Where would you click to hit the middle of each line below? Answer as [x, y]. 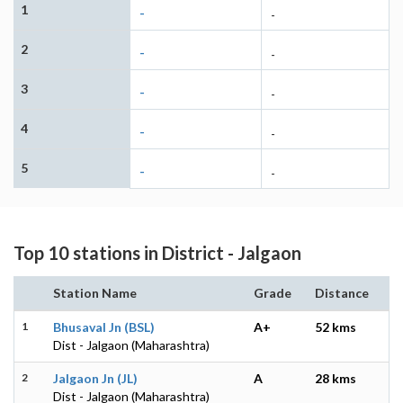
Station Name [95, 292]
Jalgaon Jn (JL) [95, 378]
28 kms [336, 378]
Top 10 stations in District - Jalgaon [157, 252]
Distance [342, 292]
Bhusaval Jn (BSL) [104, 327]
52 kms [336, 327]
